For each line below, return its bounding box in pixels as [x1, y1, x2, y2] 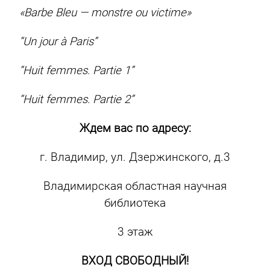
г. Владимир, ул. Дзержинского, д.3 [40, 151, 230, 165]
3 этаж [117, 225, 153, 239]
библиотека [104, 196, 166, 210]
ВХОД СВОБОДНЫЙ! [81, 254, 189, 268]
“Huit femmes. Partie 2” [19, 93, 134, 107]
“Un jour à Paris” [19, 35, 98, 49]
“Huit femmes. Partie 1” [19, 64, 134, 78]
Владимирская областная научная [43, 180, 227, 193]
